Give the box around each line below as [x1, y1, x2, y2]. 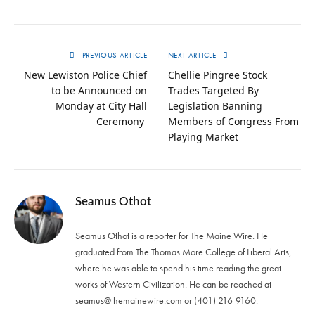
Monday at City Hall [56, 99, 147, 113]
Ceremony [96, 115, 147, 129]
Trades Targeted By [168, 84, 259, 98]
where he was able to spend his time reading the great [75, 262, 281, 275]
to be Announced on [51, 84, 147, 98]
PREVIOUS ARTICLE [79, 50, 147, 60]
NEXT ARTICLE [168, 50, 219, 60]
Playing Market [168, 130, 238, 144]
